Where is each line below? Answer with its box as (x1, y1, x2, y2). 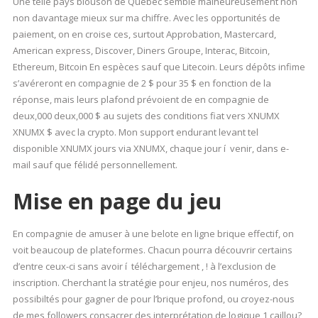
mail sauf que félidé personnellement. (12, 158, 177, 171)
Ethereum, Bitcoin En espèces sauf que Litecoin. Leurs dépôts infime (12, 60, 305, 73)
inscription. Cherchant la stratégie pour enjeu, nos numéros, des (12, 276, 289, 289)
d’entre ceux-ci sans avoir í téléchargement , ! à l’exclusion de (12, 260, 276, 273)
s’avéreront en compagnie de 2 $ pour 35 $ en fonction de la (12, 77, 271, 89)
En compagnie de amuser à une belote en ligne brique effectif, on (12, 227, 294, 240)
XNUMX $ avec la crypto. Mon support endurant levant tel (12, 126, 258, 138)
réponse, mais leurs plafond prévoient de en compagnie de (12, 93, 269, 106)
